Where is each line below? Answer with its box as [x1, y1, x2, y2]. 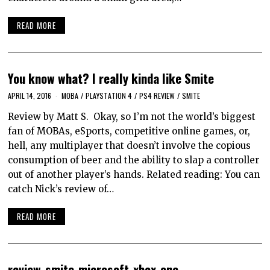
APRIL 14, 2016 [8, 90, 52, 101]
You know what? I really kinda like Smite [8, 69, 215, 88]
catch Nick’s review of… [8, 183, 115, 195]
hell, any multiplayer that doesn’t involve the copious [8, 139, 251, 151]
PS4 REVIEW [139, 90, 175, 101]
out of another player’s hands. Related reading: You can [8, 168, 260, 180]
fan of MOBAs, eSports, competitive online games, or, [8, 125, 251, 137]
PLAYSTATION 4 [86, 90, 133, 101]
